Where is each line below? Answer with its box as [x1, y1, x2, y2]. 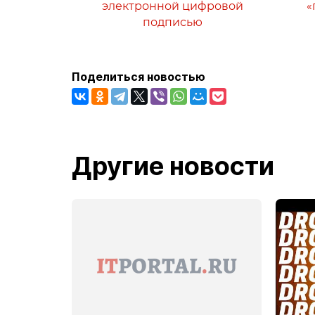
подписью [142, 15, 202, 29]
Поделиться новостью [72, 70, 205, 84]
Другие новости [72, 150, 274, 181]
